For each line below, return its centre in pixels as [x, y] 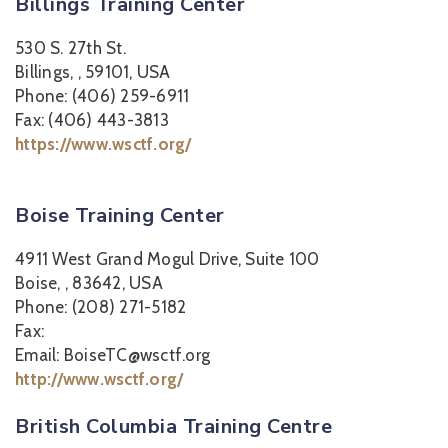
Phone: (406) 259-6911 [102, 96]
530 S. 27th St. [70, 48]
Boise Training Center [120, 215]
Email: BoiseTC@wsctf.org [112, 355]
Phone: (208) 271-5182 [101, 307]
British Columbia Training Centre [173, 426]
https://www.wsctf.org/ [103, 144]
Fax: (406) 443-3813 [92, 120]
